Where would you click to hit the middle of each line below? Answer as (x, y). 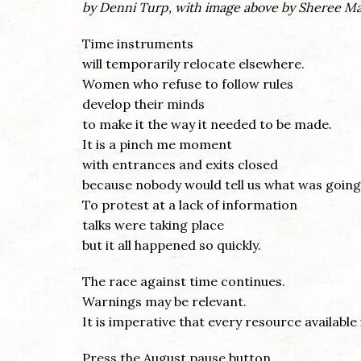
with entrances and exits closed (180, 165)
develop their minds (143, 104)
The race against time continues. (184, 282)
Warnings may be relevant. (164, 302)
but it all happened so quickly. (172, 245)
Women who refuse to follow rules (188, 84)
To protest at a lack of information (190, 205)
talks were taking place (153, 225)
